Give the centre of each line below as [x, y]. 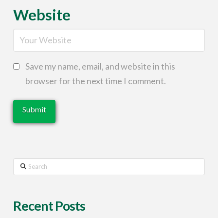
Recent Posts [49, 206]
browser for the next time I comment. [95, 81]
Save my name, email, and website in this [100, 66]
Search [26, 165]
